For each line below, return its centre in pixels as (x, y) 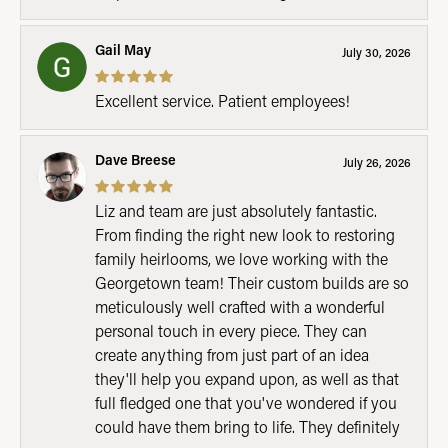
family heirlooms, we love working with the (241, 258)
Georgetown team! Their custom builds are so (252, 282)
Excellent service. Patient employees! (222, 100)
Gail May (123, 49)
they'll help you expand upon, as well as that (247, 378)
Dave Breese (135, 159)
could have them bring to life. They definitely (247, 426)
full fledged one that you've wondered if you (246, 402)
